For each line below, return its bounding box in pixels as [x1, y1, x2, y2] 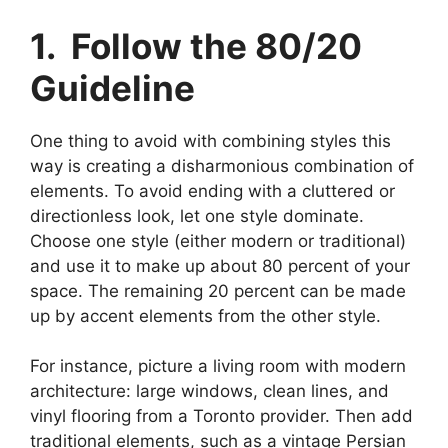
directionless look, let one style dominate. [30, 205, 364, 226]
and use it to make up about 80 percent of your [30, 255, 410, 276]
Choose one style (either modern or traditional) [30, 230, 406, 251]
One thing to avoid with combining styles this [30, 130, 391, 151]
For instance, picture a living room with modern [30, 356, 406, 377]
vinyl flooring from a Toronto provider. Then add [30, 406, 413, 427]
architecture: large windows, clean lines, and [30, 381, 389, 402]
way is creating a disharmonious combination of [30, 155, 414, 176]
